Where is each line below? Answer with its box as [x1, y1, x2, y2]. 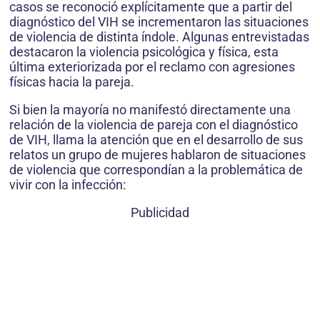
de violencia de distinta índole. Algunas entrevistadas [9, 29, 309, 44]
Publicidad [131, 204, 189, 220]
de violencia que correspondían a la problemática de [9, 161, 303, 177]
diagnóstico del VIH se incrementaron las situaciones [9, 14, 309, 29]
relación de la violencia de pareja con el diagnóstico [9, 116, 298, 132]
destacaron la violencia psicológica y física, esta [9, 44, 279, 59]
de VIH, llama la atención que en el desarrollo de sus [9, 131, 303, 147]
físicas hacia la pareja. [9, 74, 134, 89]
